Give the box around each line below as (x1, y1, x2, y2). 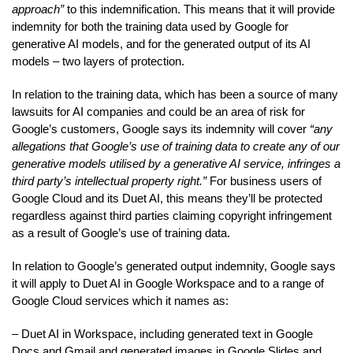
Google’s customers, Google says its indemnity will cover (12, 121, 310, 136)
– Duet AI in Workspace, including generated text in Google (12, 326, 313, 340)
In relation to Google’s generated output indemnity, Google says (12, 258, 336, 273)
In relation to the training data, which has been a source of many (12, 87, 338, 101)
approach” (12, 2, 64, 16)
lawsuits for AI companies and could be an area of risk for (12, 104, 305, 118)
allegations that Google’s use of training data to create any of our (12, 139, 340, 153)
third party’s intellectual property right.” (12, 173, 206, 188)
